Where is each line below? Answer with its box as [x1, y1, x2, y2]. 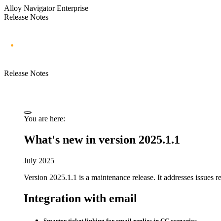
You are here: [24, 114, 65, 123]
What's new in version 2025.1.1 [24, 133, 180, 146]
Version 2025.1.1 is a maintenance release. [24, 173, 155, 182]
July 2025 [24, 156, 54, 165]
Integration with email [24, 191, 137, 205]
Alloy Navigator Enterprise [4, 4, 88, 12]
